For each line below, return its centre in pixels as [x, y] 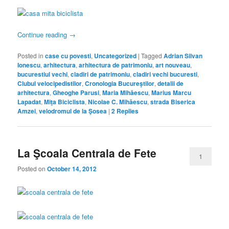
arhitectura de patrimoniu [116, 65]
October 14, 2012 [72, 169]
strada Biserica [173, 101]
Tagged [152, 55]
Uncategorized [116, 55]
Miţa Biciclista [65, 101]
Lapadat [29, 101]
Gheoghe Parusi [76, 92]
